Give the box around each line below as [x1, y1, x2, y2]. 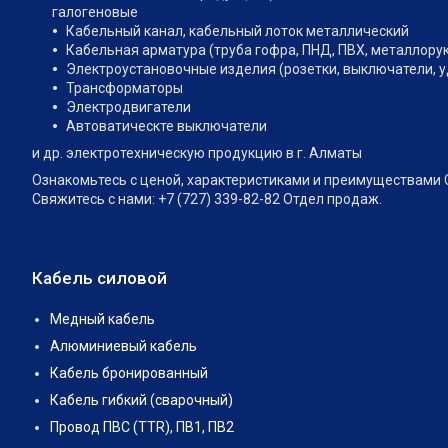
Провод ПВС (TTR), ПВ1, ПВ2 [50, 419, 234, 436]
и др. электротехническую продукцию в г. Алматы [32, 145, 362, 162]
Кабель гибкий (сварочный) [50, 392, 233, 409]
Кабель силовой [32, 268, 167, 289]
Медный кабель [50, 311, 155, 328]
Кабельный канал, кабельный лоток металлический [66, 23, 409, 40]
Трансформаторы [66, 80, 183, 97]
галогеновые [52, 4, 138, 21]
